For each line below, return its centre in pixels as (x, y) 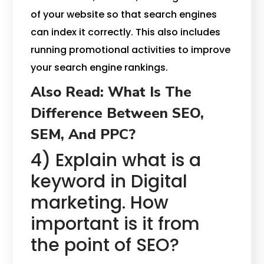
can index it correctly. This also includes (126, 32)
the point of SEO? (105, 245)
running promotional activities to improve (131, 50)
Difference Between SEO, (118, 113)
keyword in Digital (109, 181)
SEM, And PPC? (83, 134)
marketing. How (100, 203)
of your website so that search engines (124, 14)
